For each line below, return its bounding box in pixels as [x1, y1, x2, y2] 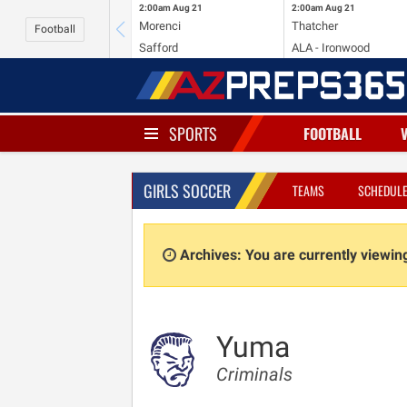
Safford [139, 40, 178, 55]
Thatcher [291, 18, 338, 33]
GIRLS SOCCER [144, 179, 231, 203]
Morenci [139, 18, 181, 33]
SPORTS [169, 122, 217, 145]
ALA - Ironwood [291, 40, 370, 55]
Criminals [216, 363, 293, 385]
